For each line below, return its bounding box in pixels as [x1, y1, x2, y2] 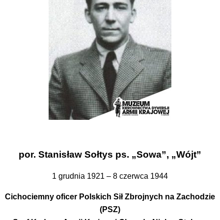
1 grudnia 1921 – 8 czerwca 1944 [52, 171, 168, 180]
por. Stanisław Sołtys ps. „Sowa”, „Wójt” [19, 149, 201, 160]
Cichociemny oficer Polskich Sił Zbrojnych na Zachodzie [5, 192, 215, 201]
